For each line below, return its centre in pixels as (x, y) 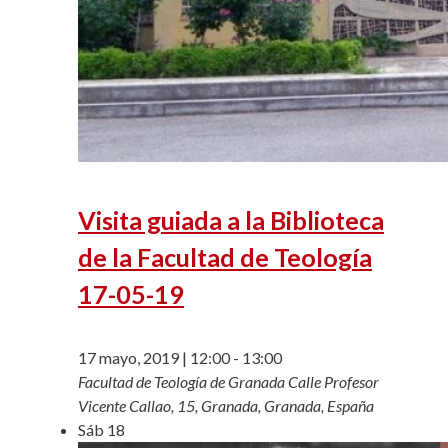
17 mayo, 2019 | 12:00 (154, 357)
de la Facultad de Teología (225, 256)
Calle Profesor (333, 381)
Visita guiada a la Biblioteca (231, 219)
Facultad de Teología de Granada (183, 381)
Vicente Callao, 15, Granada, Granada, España (226, 405)
